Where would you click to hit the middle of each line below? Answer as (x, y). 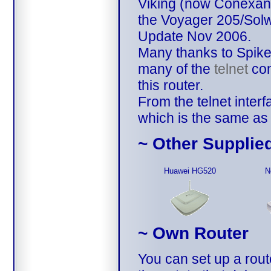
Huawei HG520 (190, 171)
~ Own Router (193, 233)
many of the (176, 69)
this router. (170, 85)
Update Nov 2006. (194, 36)
